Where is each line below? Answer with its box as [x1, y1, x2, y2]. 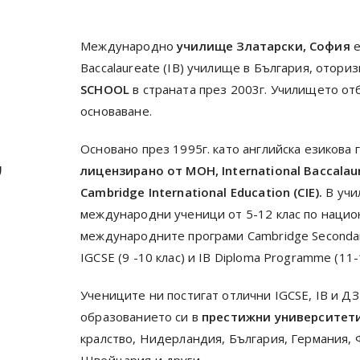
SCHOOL [80, 81, 130, 97]
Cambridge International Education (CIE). [80, 184, 323, 200]
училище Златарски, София [174, 38, 350, 54]
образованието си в [80, 309, 202, 325]
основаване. [80, 103, 155, 119]
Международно [80, 38, 174, 54]
